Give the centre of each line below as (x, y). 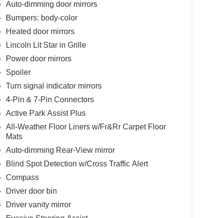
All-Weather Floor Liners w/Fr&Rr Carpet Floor (86, 127)
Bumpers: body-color (41, 18)
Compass (22, 178)
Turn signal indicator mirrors (54, 86)
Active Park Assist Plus (45, 113)
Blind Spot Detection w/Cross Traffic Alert (77, 164)
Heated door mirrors (40, 32)
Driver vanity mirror (38, 205)
